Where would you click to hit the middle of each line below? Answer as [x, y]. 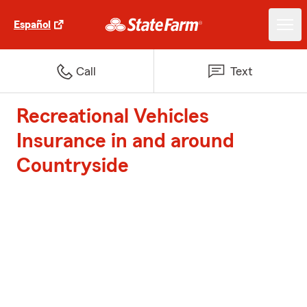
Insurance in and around [125, 141]
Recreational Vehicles [113, 116]
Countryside [73, 166]
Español [32, 25]
